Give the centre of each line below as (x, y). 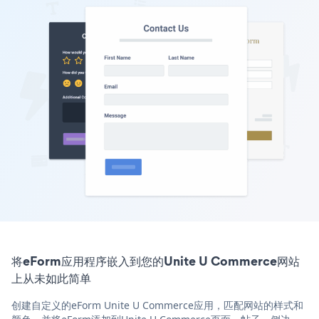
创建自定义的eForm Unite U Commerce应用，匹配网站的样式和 (157, 305)
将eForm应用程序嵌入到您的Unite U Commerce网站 (156, 261)
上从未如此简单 (51, 278)
